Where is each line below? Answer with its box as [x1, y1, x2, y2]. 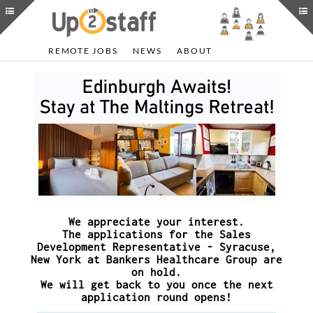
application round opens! [81, 291, 232, 303]
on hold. [131, 265, 182, 278]
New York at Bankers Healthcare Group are [31, 253, 282, 265]
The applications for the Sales [62, 228, 251, 240]
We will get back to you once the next [40, 278, 273, 291]
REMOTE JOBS [48, 45, 118, 56]
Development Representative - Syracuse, [37, 240, 276, 253]
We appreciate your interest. [68, 215, 245, 228]
